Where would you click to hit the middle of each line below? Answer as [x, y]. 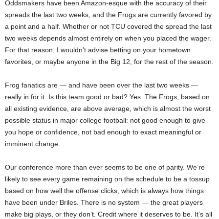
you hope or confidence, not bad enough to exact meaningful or [103, 132]
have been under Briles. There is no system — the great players [104, 202]
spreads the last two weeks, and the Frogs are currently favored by [108, 14]
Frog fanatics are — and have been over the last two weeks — [101, 85]
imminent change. [33, 143]
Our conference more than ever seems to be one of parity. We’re [105, 167]
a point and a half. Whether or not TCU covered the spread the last [108, 26]
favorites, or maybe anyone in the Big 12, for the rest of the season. [109, 61]
